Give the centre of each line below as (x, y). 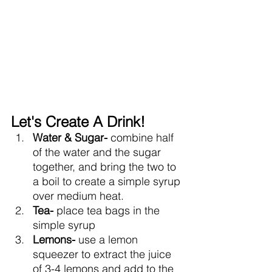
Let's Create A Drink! (78, 121)
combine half (144, 137)
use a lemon (110, 239)
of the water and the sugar (98, 152)
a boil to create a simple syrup (108, 181)
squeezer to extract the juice (104, 254)
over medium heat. (78, 195)
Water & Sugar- (72, 137)
